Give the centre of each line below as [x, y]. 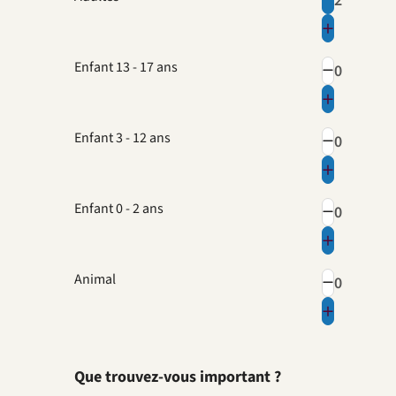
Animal [95, 279]
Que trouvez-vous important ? [178, 377]
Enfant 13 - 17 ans [126, 67]
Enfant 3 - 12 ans [122, 138]
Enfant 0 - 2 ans [119, 209]
